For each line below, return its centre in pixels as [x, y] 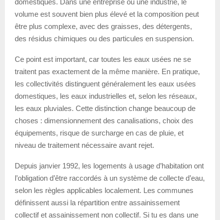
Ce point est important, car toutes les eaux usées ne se [103, 59]
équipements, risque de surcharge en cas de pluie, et [99, 133]
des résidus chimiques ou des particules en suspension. [104, 38]
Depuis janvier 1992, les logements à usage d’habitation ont [109, 165]
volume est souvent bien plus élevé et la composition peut [107, 14]
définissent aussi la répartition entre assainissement [97, 202]
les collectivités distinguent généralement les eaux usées [105, 83]
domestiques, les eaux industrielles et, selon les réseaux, [106, 96]
